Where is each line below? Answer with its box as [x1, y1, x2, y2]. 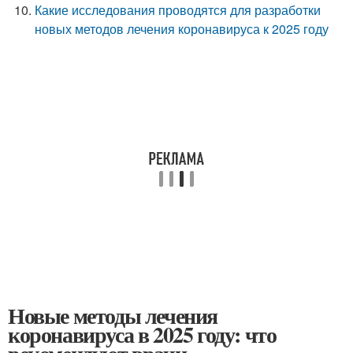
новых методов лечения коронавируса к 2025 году [35, 20, 329, 38]
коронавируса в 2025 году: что [8, 318, 277, 351]
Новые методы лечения [8, 299, 217, 332]
